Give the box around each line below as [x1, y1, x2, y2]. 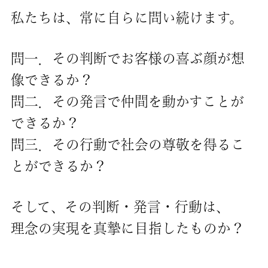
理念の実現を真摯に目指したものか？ [10, 221, 245, 236]
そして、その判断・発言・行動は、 [10, 200, 230, 214]
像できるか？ [10, 72, 93, 87]
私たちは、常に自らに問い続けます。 [10, 10, 243, 25]
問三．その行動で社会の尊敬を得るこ [10, 137, 245, 151]
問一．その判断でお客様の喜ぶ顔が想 [10, 51, 245, 65]
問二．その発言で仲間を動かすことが [10, 94, 244, 108]
